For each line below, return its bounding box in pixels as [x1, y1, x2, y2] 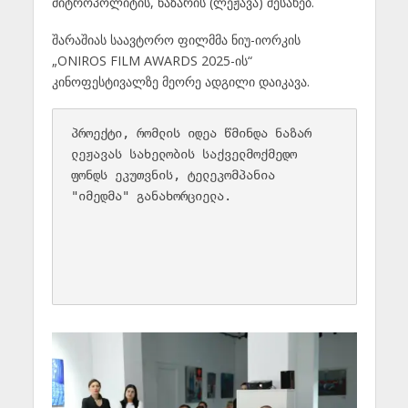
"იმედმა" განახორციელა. [70, 188, 231, 203]
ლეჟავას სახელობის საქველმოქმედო [70, 146, 297, 161]
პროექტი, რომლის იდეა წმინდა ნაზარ [70, 125, 311, 140]
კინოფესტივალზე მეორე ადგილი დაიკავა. [51, 73, 310, 90]
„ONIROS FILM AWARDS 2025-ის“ [51, 52, 252, 69]
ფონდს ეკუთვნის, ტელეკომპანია [70, 167, 275, 182]
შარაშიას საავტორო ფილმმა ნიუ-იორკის [51, 31, 301, 48]
